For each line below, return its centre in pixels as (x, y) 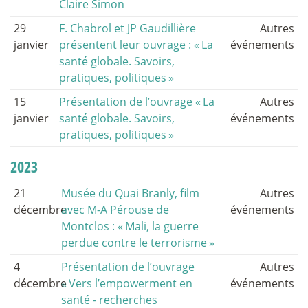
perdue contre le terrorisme (134, 243)
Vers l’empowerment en (131, 284)
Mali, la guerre (162, 227)
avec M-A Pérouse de (115, 210)
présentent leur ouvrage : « (130, 45)
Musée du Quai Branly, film (131, 194)
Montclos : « (92, 227)
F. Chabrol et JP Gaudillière (128, 29)
